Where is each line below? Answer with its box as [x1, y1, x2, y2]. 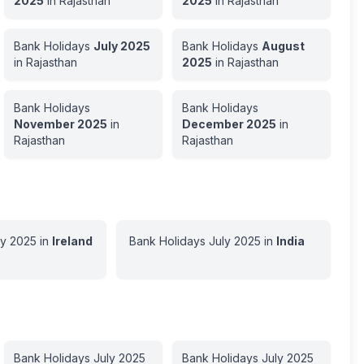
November [13, 117, 75, 131]
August [261, 39, 305, 53]
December [181, 117, 244, 131]
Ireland [51, 234, 93, 248]
